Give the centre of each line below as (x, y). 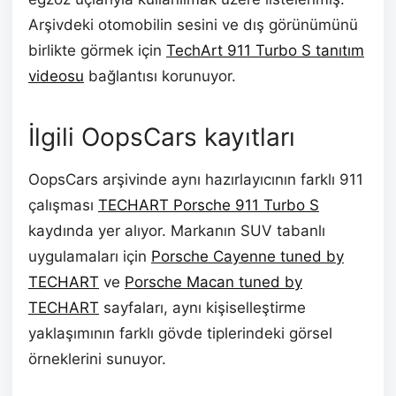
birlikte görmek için (97, 50)
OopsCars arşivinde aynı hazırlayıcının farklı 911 (196, 179)
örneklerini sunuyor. (97, 359)
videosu (56, 76)
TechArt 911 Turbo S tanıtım (265, 50)
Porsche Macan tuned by (213, 282)
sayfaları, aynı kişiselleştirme (202, 308)
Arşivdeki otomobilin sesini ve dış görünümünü (193, 25)
